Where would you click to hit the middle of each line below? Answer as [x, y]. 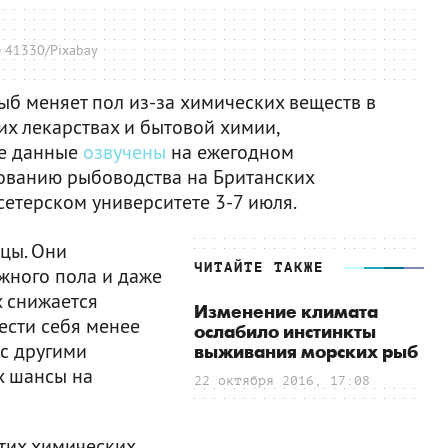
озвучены [124, 151]
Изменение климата [286, 312]
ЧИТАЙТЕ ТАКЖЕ [259, 267]
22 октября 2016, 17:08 [282, 380]
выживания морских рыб [306, 352]
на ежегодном [230, 151]
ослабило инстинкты [285, 332]
